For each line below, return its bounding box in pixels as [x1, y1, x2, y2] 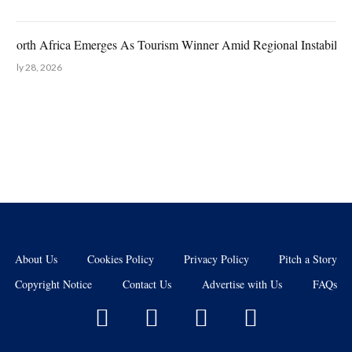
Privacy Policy [184, 251, 249, 266]
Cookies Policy [87, 251, 154, 266]
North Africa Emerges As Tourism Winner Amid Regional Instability [6, 35, 350, 53]
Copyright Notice [15, 276, 93, 291]
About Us [15, 251, 57, 266]
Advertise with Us [201, 276, 282, 291]
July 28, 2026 [6, 60, 62, 73]
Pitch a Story [279, 251, 337, 266]
